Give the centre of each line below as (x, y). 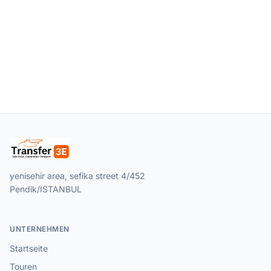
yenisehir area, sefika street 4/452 (77, 176)
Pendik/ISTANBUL (46, 189)
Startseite (29, 248)
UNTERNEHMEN (40, 229)
